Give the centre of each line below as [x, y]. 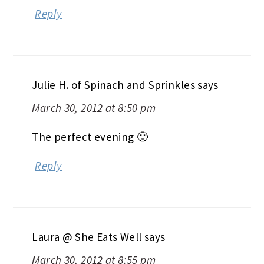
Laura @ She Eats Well [87, 237]
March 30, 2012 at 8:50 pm [94, 108]
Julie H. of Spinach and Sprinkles [113, 85]
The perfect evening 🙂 [90, 136]
